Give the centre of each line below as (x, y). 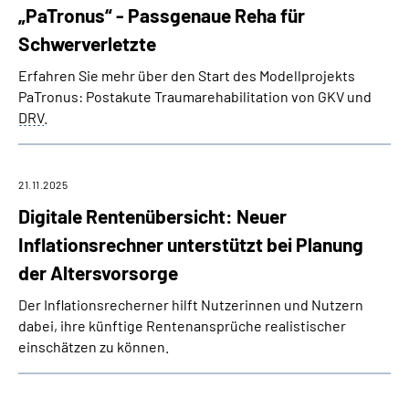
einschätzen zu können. (94, 346)
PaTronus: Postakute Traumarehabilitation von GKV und (195, 96)
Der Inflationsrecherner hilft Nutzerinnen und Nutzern (191, 304)
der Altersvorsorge (98, 273)
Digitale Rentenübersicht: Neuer (152, 216)
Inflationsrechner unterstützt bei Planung (191, 244)
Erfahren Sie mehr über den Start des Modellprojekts (187, 75)
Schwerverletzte (87, 43)
